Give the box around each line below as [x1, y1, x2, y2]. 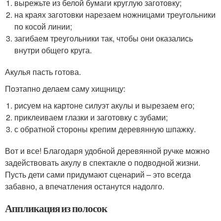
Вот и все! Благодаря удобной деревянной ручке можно [5, 145, 210, 157]
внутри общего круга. [14, 44, 92, 56]
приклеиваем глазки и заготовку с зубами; [14, 111, 168, 123]
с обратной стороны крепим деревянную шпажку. [14, 123, 196, 135]
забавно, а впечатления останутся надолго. [5, 181, 164, 192]
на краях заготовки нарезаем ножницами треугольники [14, 9, 216, 21]
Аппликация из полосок [5, 201, 107, 216]
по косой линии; [14, 21, 73, 33]
